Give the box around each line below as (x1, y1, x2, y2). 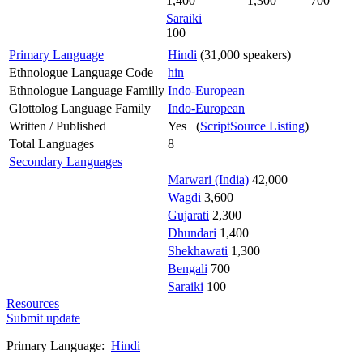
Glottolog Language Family (9, 100, 151, 115)
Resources (6, 296, 59, 310)
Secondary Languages (9, 154, 122, 169)
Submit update (6, 310, 80, 325)
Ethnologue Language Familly (9, 83, 164, 97)
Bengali (168, 261, 207, 275)
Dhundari (168, 225, 216, 240)
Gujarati (168, 207, 209, 222)
